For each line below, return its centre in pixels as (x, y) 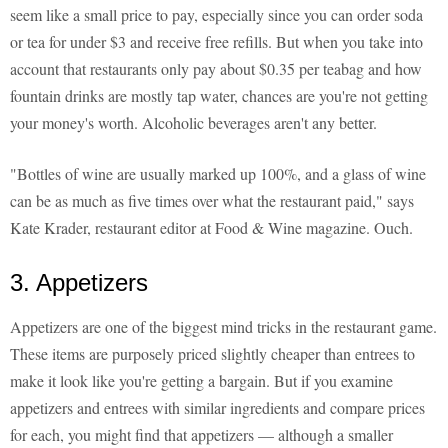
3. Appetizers (79, 283)
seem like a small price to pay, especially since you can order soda (216, 15)
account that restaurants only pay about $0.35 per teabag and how (216, 69)
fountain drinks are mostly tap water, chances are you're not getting (219, 96)
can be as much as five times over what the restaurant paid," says (212, 201)
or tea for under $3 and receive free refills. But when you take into (216, 42)
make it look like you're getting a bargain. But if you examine (201, 381)
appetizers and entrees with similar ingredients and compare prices (217, 408)
